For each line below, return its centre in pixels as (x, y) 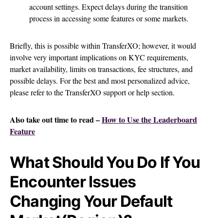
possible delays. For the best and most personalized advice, (100, 81)
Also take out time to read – (56, 120)
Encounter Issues (73, 182)
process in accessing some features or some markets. (109, 18)
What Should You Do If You (105, 163)
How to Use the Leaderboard (149, 120)
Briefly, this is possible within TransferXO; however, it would (103, 46)
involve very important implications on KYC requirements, (99, 57)
